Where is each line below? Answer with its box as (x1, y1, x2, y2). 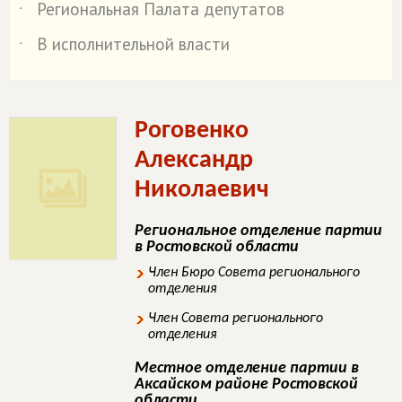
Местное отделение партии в (135, 360, 359, 377)
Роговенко (135, 118, 249, 144)
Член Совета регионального (148, 311, 323, 326)
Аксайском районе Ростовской (135, 376, 358, 393)
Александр (135, 148, 253, 173)
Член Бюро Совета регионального (148, 266, 360, 280)
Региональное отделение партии (135, 223, 382, 240)
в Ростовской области (135, 239, 299, 256)
